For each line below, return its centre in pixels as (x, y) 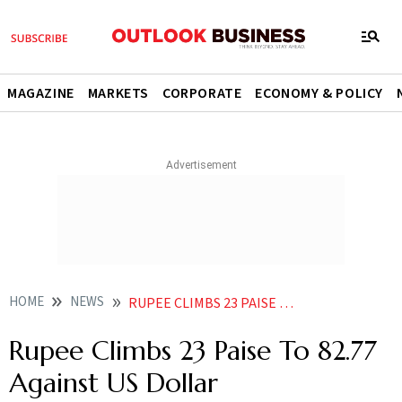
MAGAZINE (41, 93)
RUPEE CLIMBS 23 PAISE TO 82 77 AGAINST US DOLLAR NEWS (204, 303)
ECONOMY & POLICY (319, 93)
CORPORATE (202, 93)
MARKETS (118, 93)
